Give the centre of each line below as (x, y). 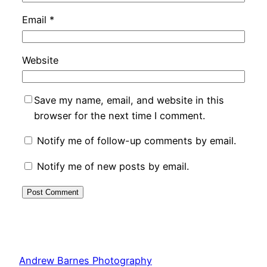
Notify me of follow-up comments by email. (136, 141)
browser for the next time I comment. (119, 116)
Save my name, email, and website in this (129, 100)
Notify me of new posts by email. (113, 166)
